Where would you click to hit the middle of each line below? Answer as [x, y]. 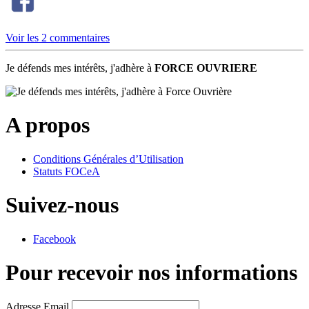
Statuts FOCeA [67, 171]
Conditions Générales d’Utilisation [108, 159]
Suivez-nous [62, 205]
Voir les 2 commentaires [58, 37]
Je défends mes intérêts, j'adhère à [80, 68]
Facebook [54, 239]
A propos [48, 125]
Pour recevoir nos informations [151, 273]
